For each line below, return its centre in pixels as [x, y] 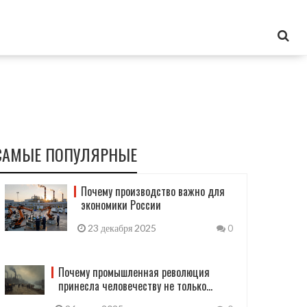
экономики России [121, 205]
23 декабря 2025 [121, 228]
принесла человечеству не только [132, 286]
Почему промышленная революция [134, 272]
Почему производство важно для [152, 191]
